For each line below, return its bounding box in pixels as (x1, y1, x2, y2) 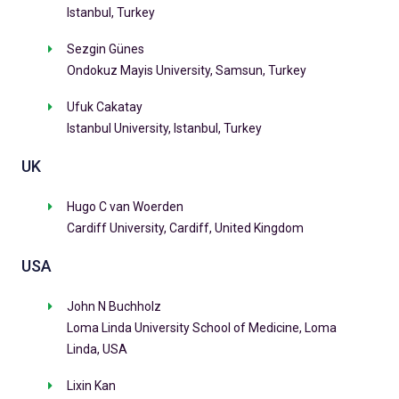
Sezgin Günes (66, 42, 144, 57)
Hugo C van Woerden (66, 199, 183, 215)
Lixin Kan (66, 379, 116, 394)
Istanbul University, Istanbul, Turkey (66, 121, 262, 136)
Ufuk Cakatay (66, 100, 142, 115)
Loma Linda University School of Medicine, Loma (66, 321, 337, 336)
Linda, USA (66, 342, 127, 357)
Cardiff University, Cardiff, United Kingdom (66, 221, 304, 236)
